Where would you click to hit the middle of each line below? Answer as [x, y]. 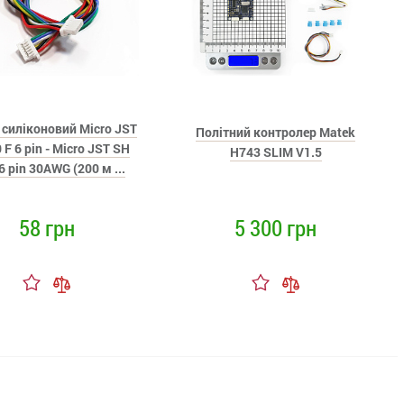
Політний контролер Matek [276, 132]
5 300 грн [276, 228]
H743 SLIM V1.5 [275, 152]
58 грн [46, 228]
